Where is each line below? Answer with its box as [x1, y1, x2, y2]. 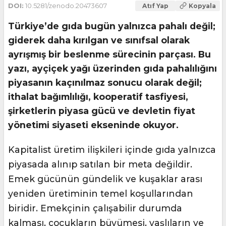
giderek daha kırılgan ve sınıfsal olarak [8, 35, 190, 45]
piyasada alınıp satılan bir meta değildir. [8, 159, 192, 169]
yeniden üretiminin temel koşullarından [8, 188, 193, 199]
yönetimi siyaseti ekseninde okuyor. [8, 120, 179, 130]
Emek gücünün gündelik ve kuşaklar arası [8, 174, 202, 184]
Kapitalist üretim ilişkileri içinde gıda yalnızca [8, 144, 216, 155]
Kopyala [189, 2, 216, 10]
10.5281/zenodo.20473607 [25, 2, 107, 10]
